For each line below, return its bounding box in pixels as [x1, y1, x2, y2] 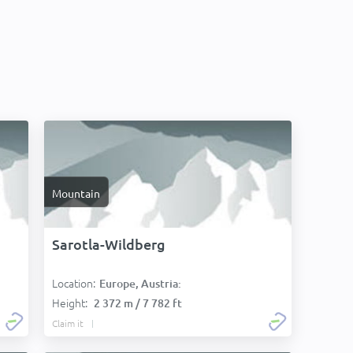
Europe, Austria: [99, 276, 181, 291]
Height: [52, 295, 90, 310]
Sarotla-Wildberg [52, 235, 165, 253]
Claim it [52, 317, 84, 329]
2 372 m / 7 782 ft [94, 295, 182, 310]
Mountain [52, 186, 100, 200]
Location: [52, 275, 95, 291]
